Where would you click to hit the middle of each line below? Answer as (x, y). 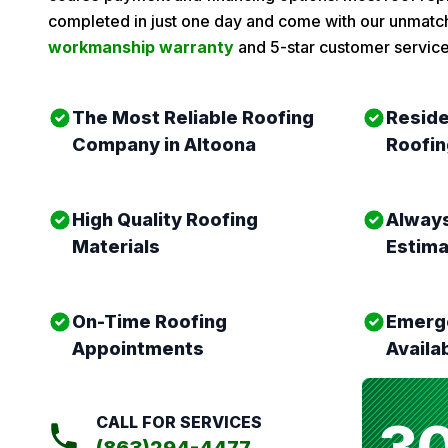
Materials (116, 246)
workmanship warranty (141, 47)
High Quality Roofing (165, 219)
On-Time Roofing (149, 321)
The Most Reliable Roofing (193, 117)
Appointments (138, 348)
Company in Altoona (164, 144)
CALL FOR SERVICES (179, 422)
